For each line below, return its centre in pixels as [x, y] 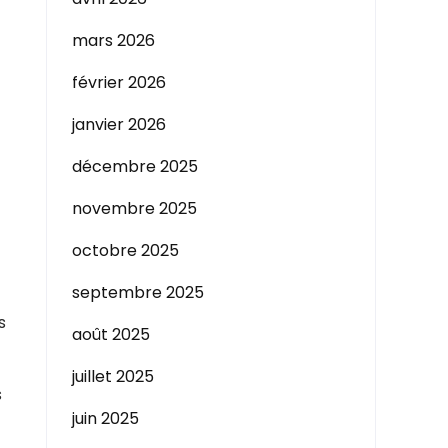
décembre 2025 [135, 166]
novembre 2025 [134, 208]
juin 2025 [105, 418]
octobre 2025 [125, 250]
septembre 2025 [138, 292]
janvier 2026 [119, 124]
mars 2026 [113, 40]
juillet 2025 [113, 376]
